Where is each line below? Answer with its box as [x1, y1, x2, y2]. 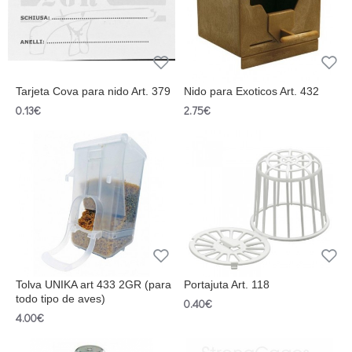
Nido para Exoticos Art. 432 [183, 85, 319, 98]
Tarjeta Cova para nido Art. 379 [16, 85, 170, 98]
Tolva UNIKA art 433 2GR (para [16, 278, 171, 291]
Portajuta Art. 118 [183, 278, 269, 291]
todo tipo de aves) [16, 292, 105, 306]
